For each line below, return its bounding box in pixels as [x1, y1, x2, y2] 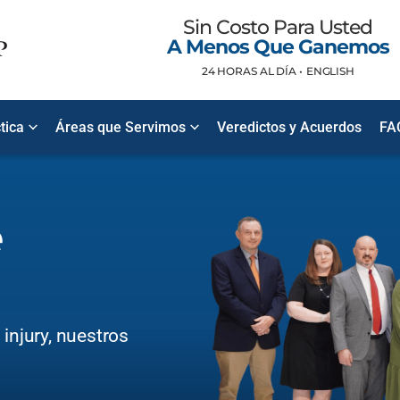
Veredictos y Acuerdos [217, 119, 362, 136]
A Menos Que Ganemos [166, 35, 389, 59]
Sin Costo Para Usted [183, 15, 373, 39]
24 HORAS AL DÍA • [201, 64, 303, 78]
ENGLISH [305, 64, 354, 78]
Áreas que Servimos [55, 119, 186, 136]
